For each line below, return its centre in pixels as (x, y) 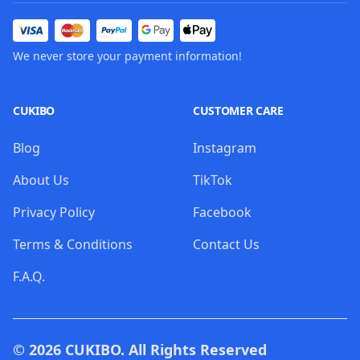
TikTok (213, 180)
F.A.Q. (29, 276)
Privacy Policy (54, 212)
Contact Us (226, 244)
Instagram (225, 148)
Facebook (222, 212)
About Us (41, 180)
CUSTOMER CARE (238, 110)
